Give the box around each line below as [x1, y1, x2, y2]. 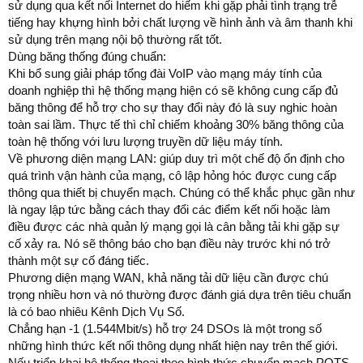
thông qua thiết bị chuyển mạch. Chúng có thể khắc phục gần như [8, 185, 355, 199]
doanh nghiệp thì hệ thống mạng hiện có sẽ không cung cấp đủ [8, 83, 338, 97]
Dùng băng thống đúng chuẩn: [8, 49, 166, 63]
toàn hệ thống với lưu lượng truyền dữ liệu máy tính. [8, 134, 283, 148]
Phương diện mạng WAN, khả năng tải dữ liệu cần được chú [8, 270, 328, 284]
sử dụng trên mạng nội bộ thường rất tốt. [8, 32, 222, 46]
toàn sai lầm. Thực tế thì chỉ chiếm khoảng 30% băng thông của [8, 117, 344, 131]
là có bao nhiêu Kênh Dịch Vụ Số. [8, 304, 185, 318]
